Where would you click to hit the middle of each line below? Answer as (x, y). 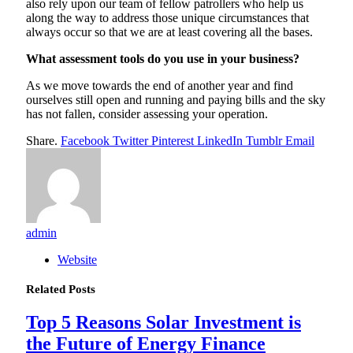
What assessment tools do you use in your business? (163, 58)
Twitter (130, 140)
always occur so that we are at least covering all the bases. (171, 32)
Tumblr (264, 140)
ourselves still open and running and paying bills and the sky (176, 99)
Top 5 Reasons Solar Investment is (163, 322)
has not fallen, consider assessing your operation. (147, 113)
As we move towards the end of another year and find (160, 85)
